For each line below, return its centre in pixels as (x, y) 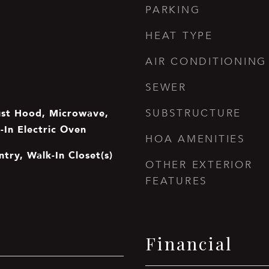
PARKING (173, 10)
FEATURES (176, 181)
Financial (189, 243)
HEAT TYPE (179, 36)
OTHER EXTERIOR (199, 165)
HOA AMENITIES (195, 139)
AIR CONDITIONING (206, 62)
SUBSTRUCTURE (193, 113)
